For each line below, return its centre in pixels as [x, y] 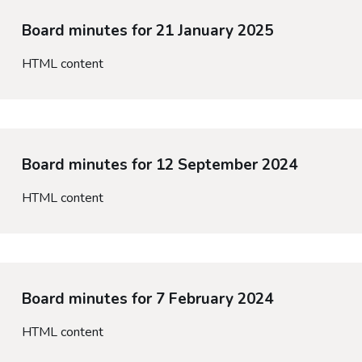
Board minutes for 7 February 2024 [147, 299]
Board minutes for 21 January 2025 [147, 31]
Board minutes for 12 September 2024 [159, 165]
